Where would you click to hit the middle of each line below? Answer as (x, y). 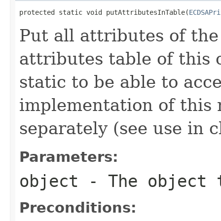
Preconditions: (78, 207)
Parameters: (69, 157)
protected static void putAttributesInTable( (104, 12)
